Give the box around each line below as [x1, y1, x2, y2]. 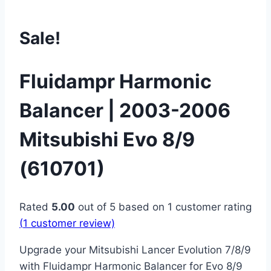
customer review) [28, 217, 115, 230]
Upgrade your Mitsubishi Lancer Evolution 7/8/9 [19, 244, 251, 256]
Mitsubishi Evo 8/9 [19, 127, 195, 151]
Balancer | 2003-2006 [19, 98, 230, 122]
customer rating [172, 201, 252, 214]
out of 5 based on [75, 201, 168, 214]
